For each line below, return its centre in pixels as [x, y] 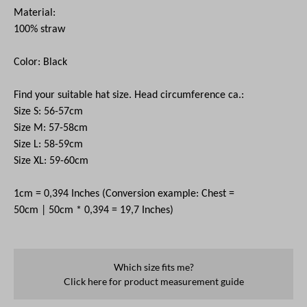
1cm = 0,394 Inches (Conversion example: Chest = [124, 194]
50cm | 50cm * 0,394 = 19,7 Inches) [94, 210]
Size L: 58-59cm [48, 144]
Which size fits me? [153, 267]
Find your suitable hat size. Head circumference [120, 95]
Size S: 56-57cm [48, 111]
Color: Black [40, 62]
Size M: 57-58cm [51, 128]
